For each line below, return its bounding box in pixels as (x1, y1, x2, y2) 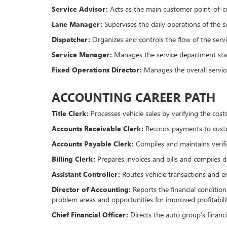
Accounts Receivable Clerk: (52, 124, 143, 134)
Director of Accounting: (52, 184, 131, 195)
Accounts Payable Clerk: (52, 139, 134, 149)
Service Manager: (52, 50, 112, 60)
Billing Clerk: (52, 154, 95, 164)
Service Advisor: (52, 4, 108, 14)
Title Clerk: (52, 108, 89, 119)
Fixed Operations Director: (52, 65, 142, 75)
